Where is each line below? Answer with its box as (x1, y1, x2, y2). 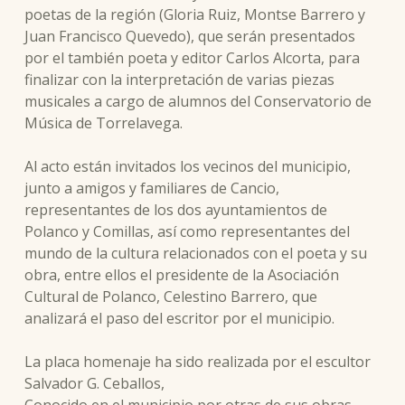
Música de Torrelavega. (24, 113, 183, 133)
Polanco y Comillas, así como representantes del (24, 221, 350, 241)
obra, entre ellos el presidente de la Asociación (24, 265, 339, 285)
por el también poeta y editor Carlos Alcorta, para (24, 48, 360, 68)
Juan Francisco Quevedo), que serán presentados (24, 26, 355, 46)
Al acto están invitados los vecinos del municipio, (24, 156, 351, 176)
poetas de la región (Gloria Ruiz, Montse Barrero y (24, 5, 365, 24)
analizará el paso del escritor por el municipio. (24, 308, 334, 328)
